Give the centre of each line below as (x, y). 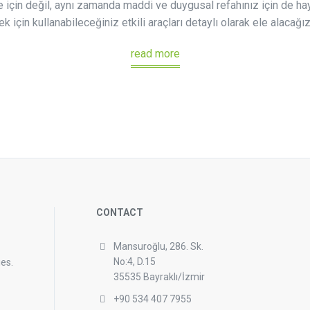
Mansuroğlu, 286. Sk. (158, 246)
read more (155, 54)
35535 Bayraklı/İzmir (159, 277)
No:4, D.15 (135, 262)
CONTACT (120, 212)
